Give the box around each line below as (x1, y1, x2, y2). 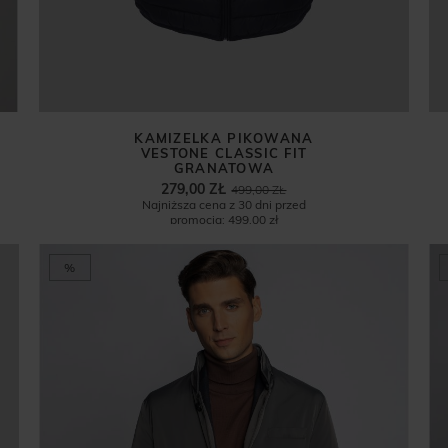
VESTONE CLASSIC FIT (140, 145, 308, 162)
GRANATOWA (173, 160, 275, 177)
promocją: (169, 212, 225, 228)
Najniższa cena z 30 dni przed (141, 197, 306, 213)
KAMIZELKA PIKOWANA (134, 130, 314, 147)
